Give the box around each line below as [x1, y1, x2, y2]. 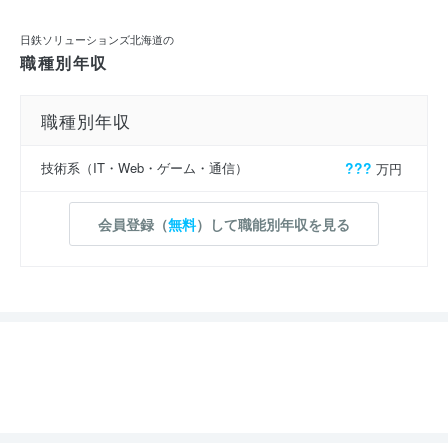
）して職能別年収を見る [196, 214, 350, 235]
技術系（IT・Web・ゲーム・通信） [41, 157, 248, 177]
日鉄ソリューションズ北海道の [20, 30, 174, 47]
